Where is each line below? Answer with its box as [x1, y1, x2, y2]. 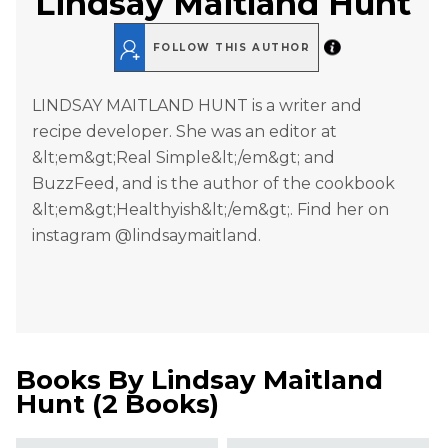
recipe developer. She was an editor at [32, 122, 337, 142]
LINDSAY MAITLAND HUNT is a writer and [32, 96, 362, 116]
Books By [16, 364, 151, 397]
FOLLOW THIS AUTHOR [152, 41, 311, 54]
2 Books [102, 388, 210, 421]
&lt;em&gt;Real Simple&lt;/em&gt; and [32, 148, 335, 168]
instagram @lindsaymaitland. [32, 226, 261, 246]
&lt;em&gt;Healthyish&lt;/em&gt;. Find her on [32, 200, 389, 220]
